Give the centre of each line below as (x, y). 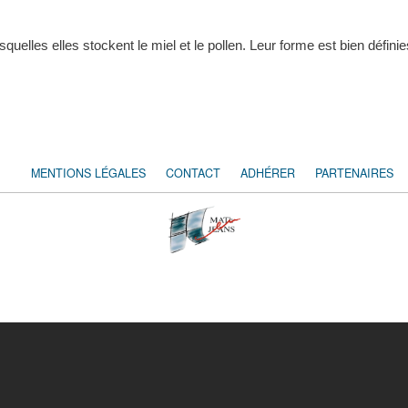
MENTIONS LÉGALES (88, 173)
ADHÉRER (268, 173)
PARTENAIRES (354, 173)
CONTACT (193, 173)
